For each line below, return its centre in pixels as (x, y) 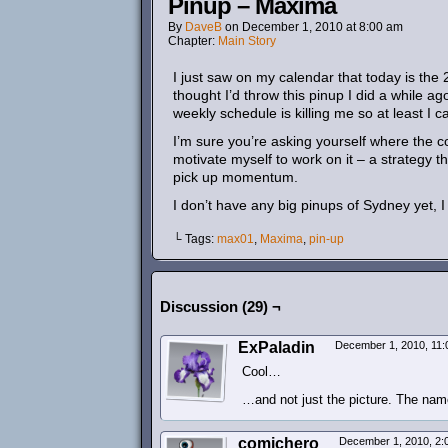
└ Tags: (195, 239)
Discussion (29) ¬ (220, 306)
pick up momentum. (235, 177)
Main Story (247, 41)
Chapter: (193, 41)
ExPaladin (276, 347)
